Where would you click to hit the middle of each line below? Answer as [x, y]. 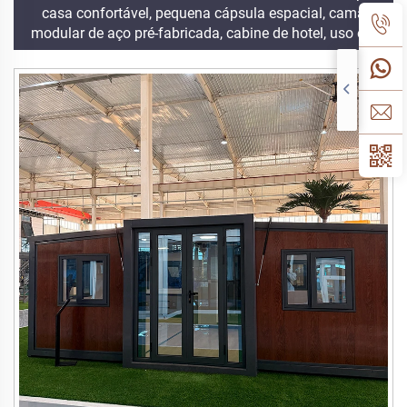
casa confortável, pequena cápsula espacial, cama [203, 13]
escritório [203, 53]
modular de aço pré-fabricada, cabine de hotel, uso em [203, 33]
